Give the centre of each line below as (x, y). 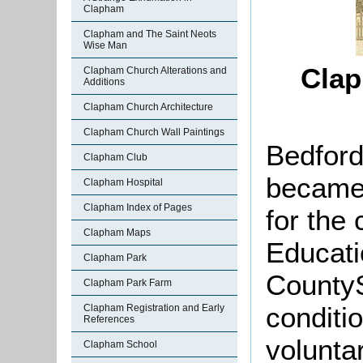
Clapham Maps (117, 233)
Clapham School (120, 344)
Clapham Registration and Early (154, 308)
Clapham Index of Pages (138, 207)
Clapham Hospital (123, 182)
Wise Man (105, 45)
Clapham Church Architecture (148, 107)
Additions (104, 82)
